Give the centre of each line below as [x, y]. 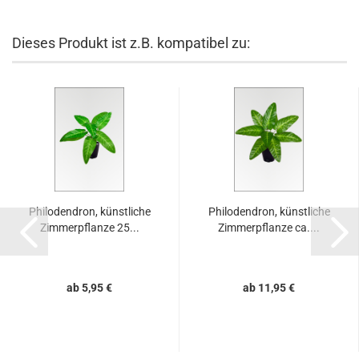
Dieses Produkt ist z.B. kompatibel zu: [131, 42]
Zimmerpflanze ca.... [269, 227]
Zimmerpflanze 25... [89, 227]
